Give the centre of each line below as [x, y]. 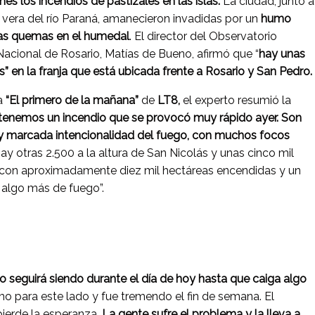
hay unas [282, 54]
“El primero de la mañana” [72, 101]
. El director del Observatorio [203, 37]
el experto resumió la [236, 101]
